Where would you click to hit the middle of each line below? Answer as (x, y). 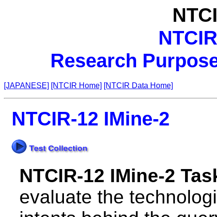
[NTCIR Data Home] (138, 85)
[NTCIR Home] (76, 85)
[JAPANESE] (26, 85)
